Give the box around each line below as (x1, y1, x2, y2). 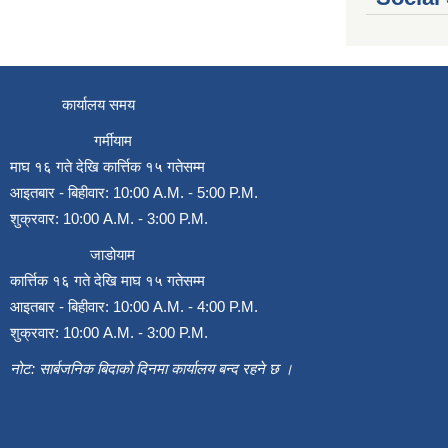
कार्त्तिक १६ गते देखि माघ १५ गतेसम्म (10, 271, 205, 289)
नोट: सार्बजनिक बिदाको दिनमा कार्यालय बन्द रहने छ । (10, 359, 293, 377)
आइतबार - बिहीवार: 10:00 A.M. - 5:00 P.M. (10, 183, 258, 201)
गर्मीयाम (10, 131, 132, 149)
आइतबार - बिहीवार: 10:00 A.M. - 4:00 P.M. (10, 297, 258, 315)
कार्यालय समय (10, 95, 135, 113)
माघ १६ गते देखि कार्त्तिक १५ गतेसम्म (10, 157, 205, 175)
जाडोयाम (10, 245, 135, 263)
